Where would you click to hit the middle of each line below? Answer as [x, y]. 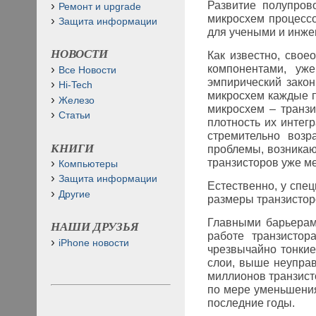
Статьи [74, 115]
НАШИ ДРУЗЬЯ [95, 227]
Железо [77, 100]
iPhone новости [94, 243]
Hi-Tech [75, 85]
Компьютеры [88, 164]
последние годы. [251, 303]
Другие [74, 194]
